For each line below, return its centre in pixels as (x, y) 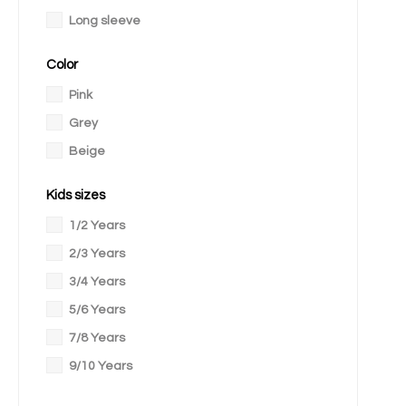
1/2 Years (97, 226)
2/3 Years (97, 254)
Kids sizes (76, 195)
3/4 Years (97, 282)
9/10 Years (101, 366)
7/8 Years (97, 338)
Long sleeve (105, 21)
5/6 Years (97, 310)
